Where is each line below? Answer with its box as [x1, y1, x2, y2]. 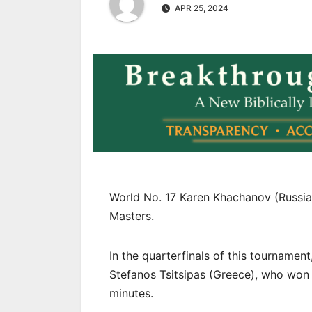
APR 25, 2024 [173, 2, 228, 13]
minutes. [109, 286, 157, 301]
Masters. [109, 209, 157, 224]
